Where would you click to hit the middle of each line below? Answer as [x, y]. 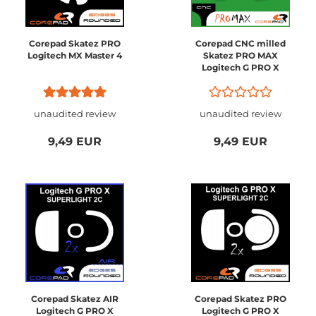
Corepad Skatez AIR [75, 299]
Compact [241, 91]
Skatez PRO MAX [241, 55]
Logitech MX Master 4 [75, 55]
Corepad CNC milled [241, 43]
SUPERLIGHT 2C [241, 79]
